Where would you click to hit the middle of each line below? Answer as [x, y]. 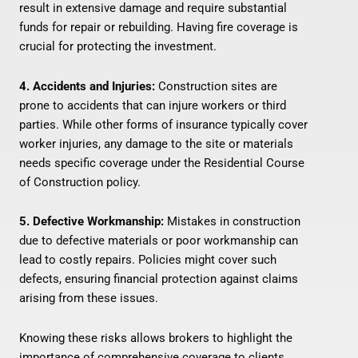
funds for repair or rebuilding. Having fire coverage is [159, 28]
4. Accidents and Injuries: [87, 86]
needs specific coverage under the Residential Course [162, 163]
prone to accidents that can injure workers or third [153, 105]
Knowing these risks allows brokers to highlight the [156, 338]
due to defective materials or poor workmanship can [159, 241]
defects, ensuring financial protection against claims [159, 279]
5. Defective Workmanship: [91, 222]
